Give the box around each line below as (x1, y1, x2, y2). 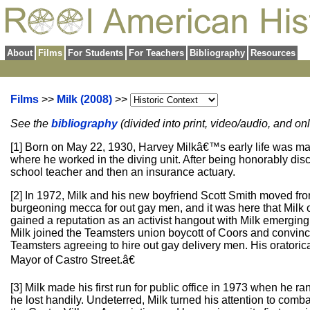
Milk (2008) (57, 93, 112, 105)
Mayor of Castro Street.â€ (10, 254, 135, 266)
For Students (68, 48, 123, 58)
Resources (250, 48, 295, 58)
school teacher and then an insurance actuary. (10, 166, 235, 178)
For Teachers (129, 48, 184, 58)
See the (10, 118, 51, 129)
